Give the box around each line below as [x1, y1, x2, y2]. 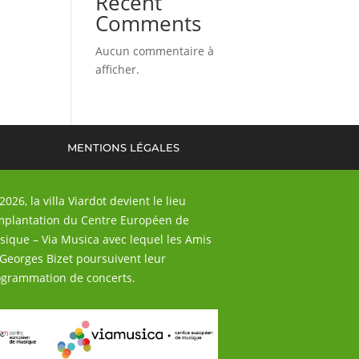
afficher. [95, 62, 140, 78]
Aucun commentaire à [95, 43, 215, 59]
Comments [95, 9, 202, 38]
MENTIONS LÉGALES [67, 141, 180, 155]
